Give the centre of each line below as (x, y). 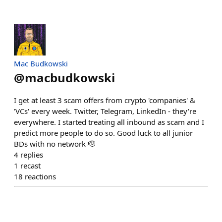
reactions (40, 176)
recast (30, 166)
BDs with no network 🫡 (55, 144)
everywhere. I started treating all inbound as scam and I (109, 122)
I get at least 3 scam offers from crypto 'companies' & (105, 100)
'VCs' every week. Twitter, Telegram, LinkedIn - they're (105, 111)
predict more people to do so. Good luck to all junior (103, 133)
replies (32, 155)
